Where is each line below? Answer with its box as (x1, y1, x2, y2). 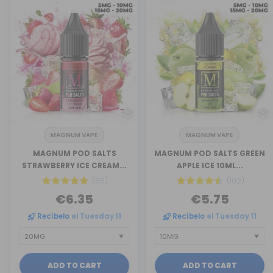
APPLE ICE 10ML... (176, 160, 243, 171)
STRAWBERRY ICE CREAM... (22, 160, 127, 171)
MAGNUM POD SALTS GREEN (154, 148, 265, 159)
